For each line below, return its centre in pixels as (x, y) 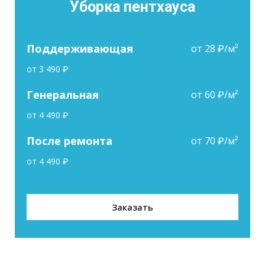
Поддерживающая (81, 48)
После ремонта (71, 140)
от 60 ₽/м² (215, 94)
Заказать (132, 207)
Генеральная (64, 94)
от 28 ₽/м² (215, 48)
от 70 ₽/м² (215, 140)
